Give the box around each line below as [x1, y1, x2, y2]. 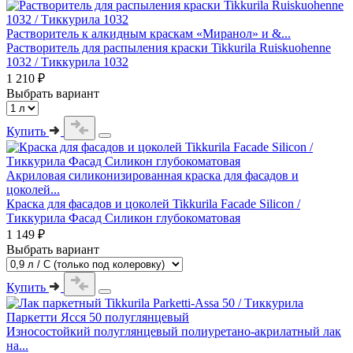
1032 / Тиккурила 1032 [6, 54, 128, 69]
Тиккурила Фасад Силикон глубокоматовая [6, 210, 240, 225]
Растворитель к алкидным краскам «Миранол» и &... [6, 26, 291, 40]
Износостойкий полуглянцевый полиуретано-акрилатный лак [6, 324, 341, 338]
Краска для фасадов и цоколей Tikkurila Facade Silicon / [6, 196, 300, 210]
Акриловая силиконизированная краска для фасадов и [6, 168, 299, 182]
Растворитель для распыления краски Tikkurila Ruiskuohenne [6, 40, 331, 54]
